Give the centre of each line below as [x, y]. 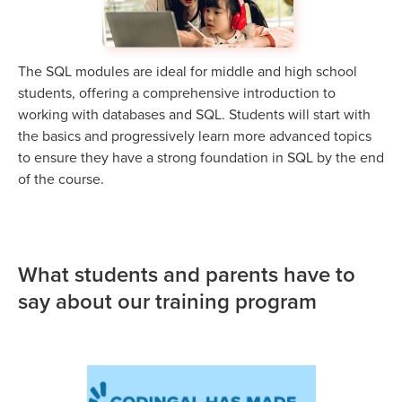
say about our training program [167, 301]
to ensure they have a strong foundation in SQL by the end [201, 157]
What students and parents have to [187, 275]
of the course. [61, 179]
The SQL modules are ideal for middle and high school [188, 71]
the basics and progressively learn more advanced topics [195, 136]
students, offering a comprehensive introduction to [177, 93]
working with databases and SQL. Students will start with [194, 114]
